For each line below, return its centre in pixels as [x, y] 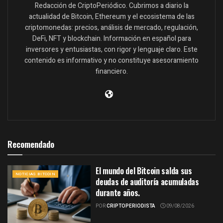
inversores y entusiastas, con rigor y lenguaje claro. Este [111, 49]
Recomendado [31, 144]
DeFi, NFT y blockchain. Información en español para [111, 38]
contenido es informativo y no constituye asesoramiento [111, 60]
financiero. [111, 71]
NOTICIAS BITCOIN [36, 174]
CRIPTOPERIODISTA [131, 206]
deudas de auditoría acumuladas [147, 181]
